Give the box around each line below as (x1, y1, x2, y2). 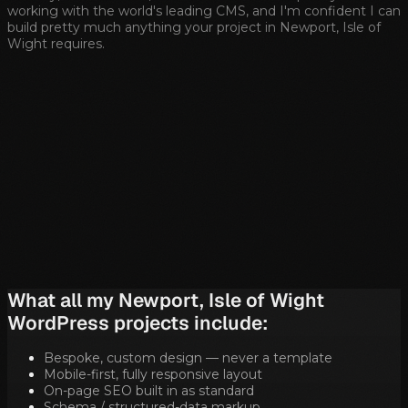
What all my (7, 287, 118, 312)
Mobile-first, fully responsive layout (44, 366, 262, 383)
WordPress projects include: (7, 310, 268, 335)
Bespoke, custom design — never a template (44, 350, 332, 367)
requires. (47, 36, 105, 53)
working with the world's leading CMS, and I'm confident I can (7, 3, 401, 20)
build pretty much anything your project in (7, 19, 280, 36)
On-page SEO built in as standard (44, 382, 254, 400)
